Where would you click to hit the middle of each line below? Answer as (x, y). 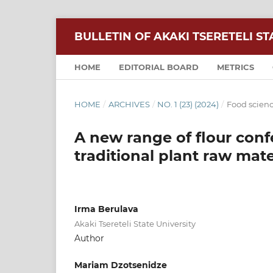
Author (89, 238)
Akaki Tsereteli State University (135, 223)
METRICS (236, 67)
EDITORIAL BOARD (159, 67)
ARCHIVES (129, 104)
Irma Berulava (106, 209)
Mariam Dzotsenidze (121, 265)
